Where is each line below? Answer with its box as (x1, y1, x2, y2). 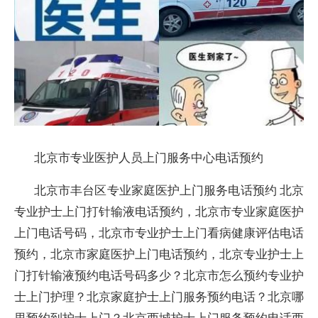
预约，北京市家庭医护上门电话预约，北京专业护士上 (14, 246, 304, 262)
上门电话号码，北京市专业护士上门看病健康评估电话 (14, 224, 304, 241)
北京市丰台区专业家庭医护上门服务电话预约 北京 (34, 182, 304, 198)
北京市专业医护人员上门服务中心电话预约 (34, 149, 263, 165)
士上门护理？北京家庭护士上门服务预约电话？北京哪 (14, 288, 304, 305)
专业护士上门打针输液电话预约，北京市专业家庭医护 (14, 203, 304, 219)
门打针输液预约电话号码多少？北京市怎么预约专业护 (14, 267, 304, 283)
